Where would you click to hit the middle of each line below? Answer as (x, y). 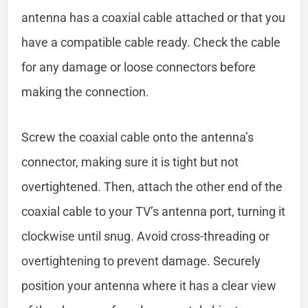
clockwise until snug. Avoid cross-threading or (146, 236)
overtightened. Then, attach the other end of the (152, 186)
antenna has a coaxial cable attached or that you (154, 17)
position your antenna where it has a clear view (149, 285)
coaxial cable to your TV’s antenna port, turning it (154, 211)
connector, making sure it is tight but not (130, 162)
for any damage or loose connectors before (139, 67)
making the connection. (86, 91)
